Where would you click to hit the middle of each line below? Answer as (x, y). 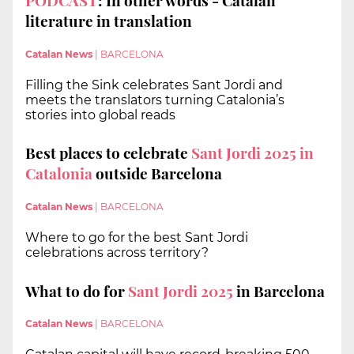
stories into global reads (100, 115)
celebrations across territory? (117, 253)
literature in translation (109, 21)
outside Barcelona (159, 173)
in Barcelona (279, 290)
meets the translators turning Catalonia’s (155, 100)
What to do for (77, 290)
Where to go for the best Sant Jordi (137, 238)
